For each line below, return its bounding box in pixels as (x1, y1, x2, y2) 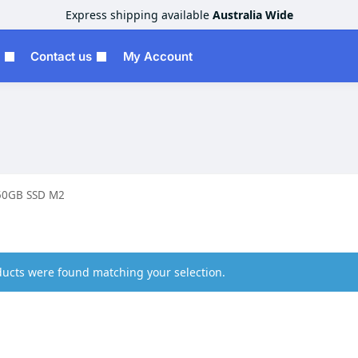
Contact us (30, 49, 93, 64)
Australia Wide (212, 7, 293, 22)
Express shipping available (65, 7, 213, 22)
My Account (122, 49, 193, 64)
